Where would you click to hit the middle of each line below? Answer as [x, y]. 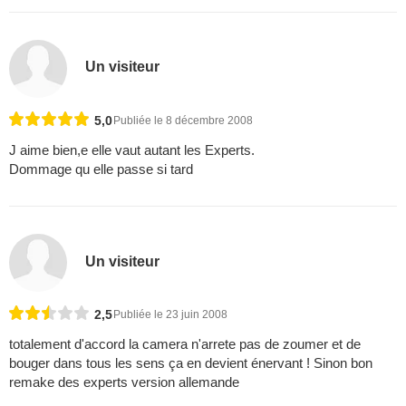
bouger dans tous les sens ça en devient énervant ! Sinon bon [191, 363]
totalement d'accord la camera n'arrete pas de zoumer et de [185, 344]
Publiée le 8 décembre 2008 [183, 120]
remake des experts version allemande [124, 382]
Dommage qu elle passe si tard [101, 169]
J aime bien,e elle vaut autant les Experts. [132, 150]
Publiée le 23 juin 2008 [170, 315]
